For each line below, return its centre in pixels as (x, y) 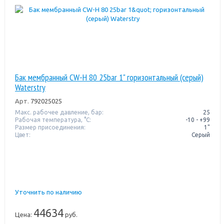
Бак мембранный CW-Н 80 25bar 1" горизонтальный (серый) (109, 77)
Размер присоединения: (50, 127)
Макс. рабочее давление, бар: (59, 112)
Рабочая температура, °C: (53, 119)
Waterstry (30, 87)
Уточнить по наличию (48, 192)
